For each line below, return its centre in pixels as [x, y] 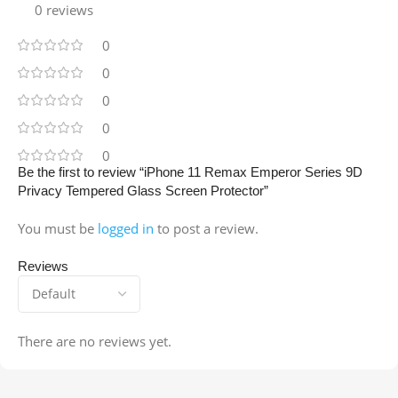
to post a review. [206, 229]
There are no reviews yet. [95, 342]
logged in [126, 229]
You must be [58, 229]
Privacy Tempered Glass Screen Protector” [143, 191]
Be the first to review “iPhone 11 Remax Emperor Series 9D [190, 172]
